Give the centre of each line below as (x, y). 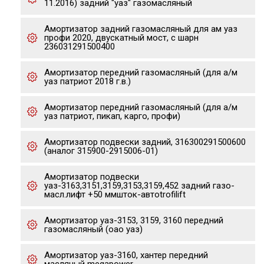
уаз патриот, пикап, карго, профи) (112, 116)
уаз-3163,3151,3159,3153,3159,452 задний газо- (139, 186)
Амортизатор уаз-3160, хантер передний (126, 255)
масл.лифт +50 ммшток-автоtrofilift (115, 194)
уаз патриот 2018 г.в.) (88, 81)
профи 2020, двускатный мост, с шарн (121, 38)
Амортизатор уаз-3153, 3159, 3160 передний (134, 220)
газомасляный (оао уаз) (93, 229)
